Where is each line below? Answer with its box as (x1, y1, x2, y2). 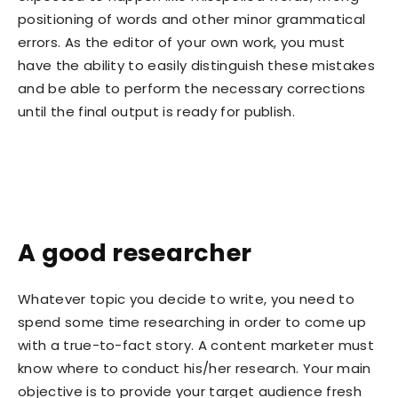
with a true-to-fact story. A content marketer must (18, 336, 375, 355)
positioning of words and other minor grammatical (18, 10, 366, 29)
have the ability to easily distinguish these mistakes (18, 56, 375, 76)
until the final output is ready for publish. (18, 102, 296, 122)
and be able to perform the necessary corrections (18, 79, 366, 99)
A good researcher (18, 236, 252, 270)
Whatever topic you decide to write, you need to (18, 290, 355, 309)
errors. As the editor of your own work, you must (18, 33, 346, 52)
